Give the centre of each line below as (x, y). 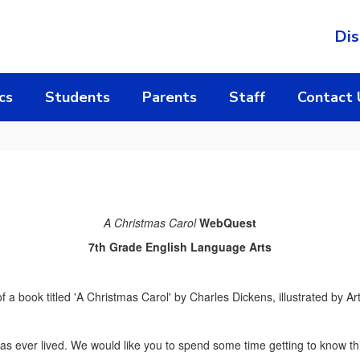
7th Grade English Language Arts (180, 247)
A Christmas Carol (150, 223)
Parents (170, 97)
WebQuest (226, 223)
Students (78, 97)
